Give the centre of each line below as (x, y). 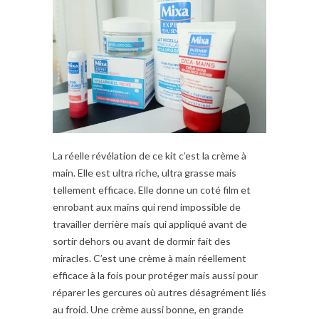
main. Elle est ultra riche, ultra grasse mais (145, 172)
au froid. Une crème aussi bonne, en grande (148, 309)
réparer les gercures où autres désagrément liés (159, 292)
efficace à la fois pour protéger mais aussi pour (155, 275)
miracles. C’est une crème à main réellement (150, 258)
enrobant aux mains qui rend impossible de (147, 206)
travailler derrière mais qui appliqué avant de (150, 224)
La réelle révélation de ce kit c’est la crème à (150, 155)
